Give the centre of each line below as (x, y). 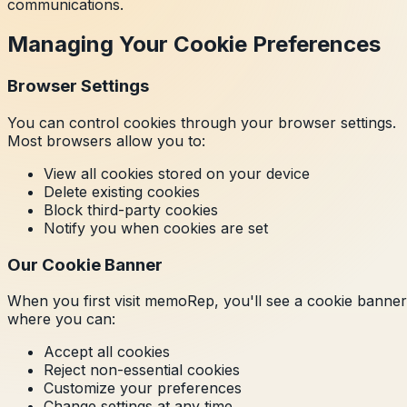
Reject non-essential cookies (142, 370)
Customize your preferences (143, 388)
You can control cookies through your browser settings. (202, 123)
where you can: (61, 319)
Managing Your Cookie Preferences (194, 45)
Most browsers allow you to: (106, 141)
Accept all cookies (107, 352)
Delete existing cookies (122, 192)
